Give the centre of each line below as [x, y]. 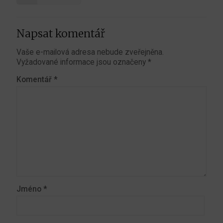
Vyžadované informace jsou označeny [82, 62]
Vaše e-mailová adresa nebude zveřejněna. [90, 52]
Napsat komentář [61, 33]
